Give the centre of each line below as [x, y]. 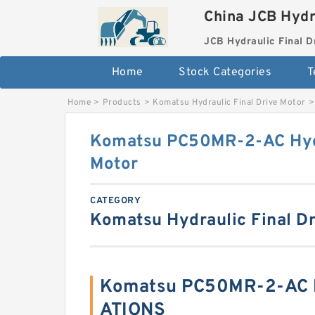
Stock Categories [225, 72]
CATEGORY [115, 201]
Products [122, 103]
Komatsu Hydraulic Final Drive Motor [229, 103]
